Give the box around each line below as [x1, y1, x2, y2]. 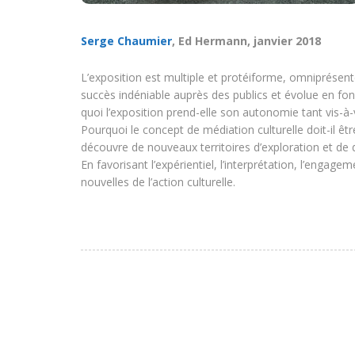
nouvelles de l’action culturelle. [81, 174, 235, 189]
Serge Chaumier [81, 33, 172, 48]
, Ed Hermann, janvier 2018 [172, 33, 321, 48]
